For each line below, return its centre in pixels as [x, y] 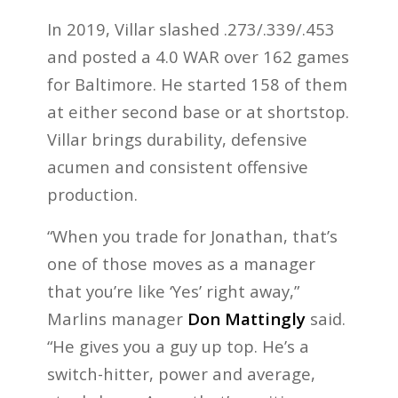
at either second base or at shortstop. [198, 112]
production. [92, 195]
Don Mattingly [246, 319]
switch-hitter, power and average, [181, 374]
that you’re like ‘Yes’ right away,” [173, 291]
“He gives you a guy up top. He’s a [178, 346]
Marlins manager [117, 319]
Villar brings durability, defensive [177, 139]
